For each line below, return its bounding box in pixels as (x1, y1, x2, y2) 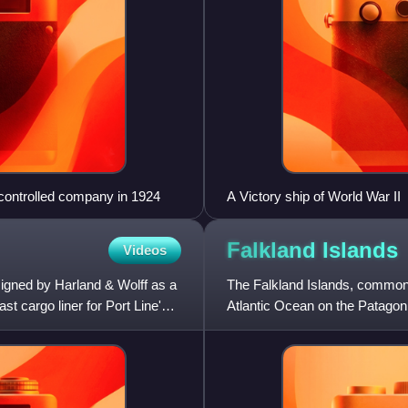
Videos (123, 242, 167, 259)
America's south (227, 319, 323, 335)
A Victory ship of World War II (227, 189, 401, 205)
